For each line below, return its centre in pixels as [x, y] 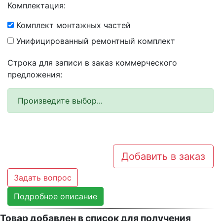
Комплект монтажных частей [72, 25]
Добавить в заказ [163, 157]
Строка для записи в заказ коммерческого [92, 63]
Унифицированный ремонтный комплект [94, 41]
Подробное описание [55, 197]
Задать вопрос [43, 178]
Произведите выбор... [60, 101]
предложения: [35, 75]
